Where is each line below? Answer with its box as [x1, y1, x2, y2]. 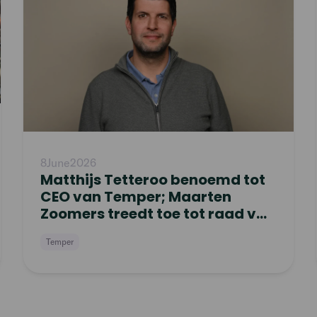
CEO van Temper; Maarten [40, 186, 232, 207]
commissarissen [40, 220, 163, 241]
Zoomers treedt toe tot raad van [40, 203, 276, 224]
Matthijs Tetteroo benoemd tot [40, 169, 266, 190]
